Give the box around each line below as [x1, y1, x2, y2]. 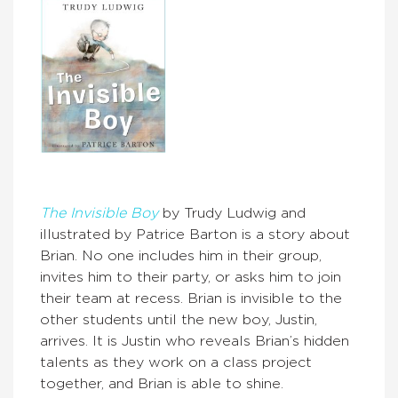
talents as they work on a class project [40, 354, 312, 370]
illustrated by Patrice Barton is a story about [40, 227, 350, 242]
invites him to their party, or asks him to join [40, 269, 341, 284]
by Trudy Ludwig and [163, 205, 306, 220]
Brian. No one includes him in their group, [40, 248, 322, 263]
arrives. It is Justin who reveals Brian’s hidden [40, 333, 349, 348]
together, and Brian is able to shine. [40, 376, 283, 391]
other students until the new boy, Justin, [40, 312, 317, 327]
